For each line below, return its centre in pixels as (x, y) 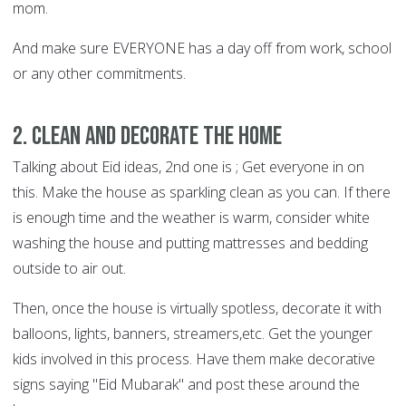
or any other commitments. (99, 74)
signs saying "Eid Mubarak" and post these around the (186, 385)
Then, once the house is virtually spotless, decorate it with (197, 309)
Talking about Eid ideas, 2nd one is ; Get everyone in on (188, 167)
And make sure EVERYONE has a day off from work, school (202, 48)
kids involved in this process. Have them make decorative (194, 359)
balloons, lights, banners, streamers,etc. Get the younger (193, 334)
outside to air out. (69, 269)
